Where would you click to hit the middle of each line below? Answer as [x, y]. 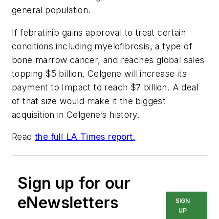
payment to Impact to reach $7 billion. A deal [105, 87]
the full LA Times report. [85, 137]
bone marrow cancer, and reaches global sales [108, 60]
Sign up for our [74, 183]
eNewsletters [68, 203]
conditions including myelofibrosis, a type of [102, 46]
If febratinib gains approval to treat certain [99, 32]
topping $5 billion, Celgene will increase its [99, 73]
